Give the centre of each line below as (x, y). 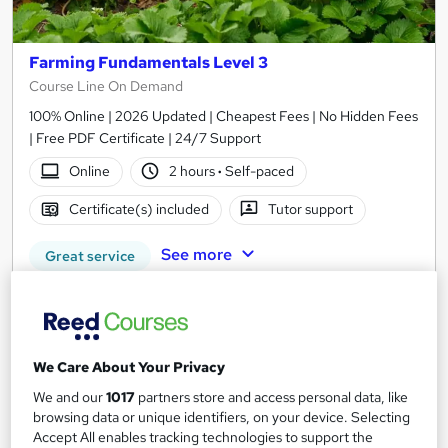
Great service (90, 255)
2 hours (194, 171)
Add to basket (240, 346)
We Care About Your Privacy (129, 367)
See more (196, 254)
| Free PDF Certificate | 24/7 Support (145, 137)
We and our (70, 397)
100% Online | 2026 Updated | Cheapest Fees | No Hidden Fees (223, 115)
